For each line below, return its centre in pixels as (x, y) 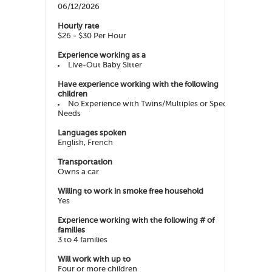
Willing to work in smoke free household (131, 192)
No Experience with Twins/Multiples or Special (151, 104)
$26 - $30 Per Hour (92, 36)
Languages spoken (92, 134)
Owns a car (78, 172)
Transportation (85, 163)
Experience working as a (102, 56)
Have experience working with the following (138, 85)
